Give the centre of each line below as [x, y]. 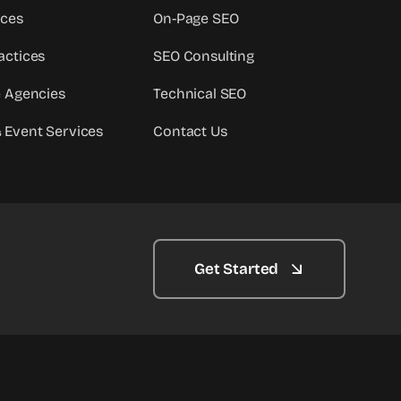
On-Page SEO [196, 19]
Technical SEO [200, 94]
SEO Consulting [204, 56]
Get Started [237, 269]
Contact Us [190, 132]
